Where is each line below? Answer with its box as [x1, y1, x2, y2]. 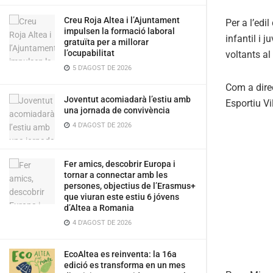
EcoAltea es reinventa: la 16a [64, 249, 177, 259]
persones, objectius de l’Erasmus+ [64, 181, 196, 191]
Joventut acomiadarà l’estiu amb [64, 94, 191, 104]
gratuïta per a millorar [64, 37, 149, 47]
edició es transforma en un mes [64, 260, 185, 270]
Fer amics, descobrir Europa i [64, 159, 175, 169]
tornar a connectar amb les [64, 170, 168, 180]
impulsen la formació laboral [64, 26, 175, 36]
